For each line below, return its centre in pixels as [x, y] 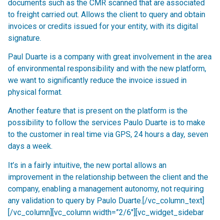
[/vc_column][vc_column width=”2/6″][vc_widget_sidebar [106, 212]
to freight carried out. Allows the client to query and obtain [107, 14]
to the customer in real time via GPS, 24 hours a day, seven [108, 135]
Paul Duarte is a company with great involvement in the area [110, 57]
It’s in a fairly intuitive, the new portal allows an [87, 165]
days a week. [30, 146]
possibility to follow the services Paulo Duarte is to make [107, 123]
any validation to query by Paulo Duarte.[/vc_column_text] [106, 200]
